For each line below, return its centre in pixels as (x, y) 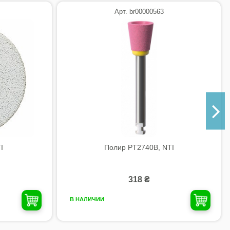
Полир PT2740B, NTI (139, 147)
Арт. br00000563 (139, 12)
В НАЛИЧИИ (87, 199)
